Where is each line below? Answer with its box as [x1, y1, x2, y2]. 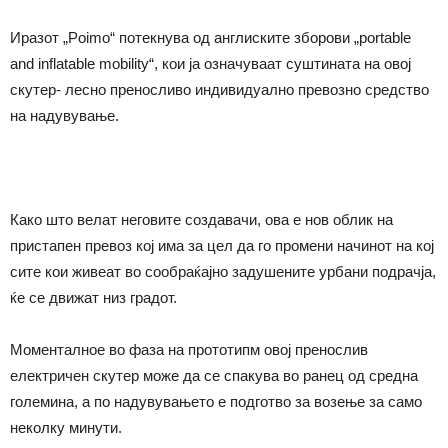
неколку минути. [10, 419, 122, 436]
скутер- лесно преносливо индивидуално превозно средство [10, 81, 429, 98]
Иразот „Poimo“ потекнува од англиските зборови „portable [10, 29, 411, 46]
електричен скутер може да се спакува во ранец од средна [10, 367, 418, 384]
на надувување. [10, 107, 119, 124]
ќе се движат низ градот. [10, 289, 177, 306]
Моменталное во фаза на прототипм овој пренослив [10, 341, 368, 358]
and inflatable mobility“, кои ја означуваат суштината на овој [10, 55, 411, 72]
